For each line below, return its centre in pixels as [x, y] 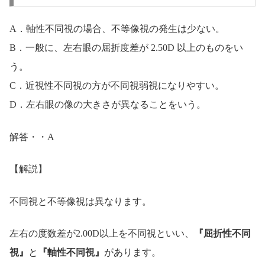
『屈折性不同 [222, 233]
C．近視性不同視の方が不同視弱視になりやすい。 [117, 86]
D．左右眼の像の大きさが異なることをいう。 [108, 105]
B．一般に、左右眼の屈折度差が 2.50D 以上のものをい [126, 48]
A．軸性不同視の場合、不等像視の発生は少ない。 [117, 29]
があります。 [132, 252]
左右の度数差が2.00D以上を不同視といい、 [102, 233]
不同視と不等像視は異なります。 [80, 201]
